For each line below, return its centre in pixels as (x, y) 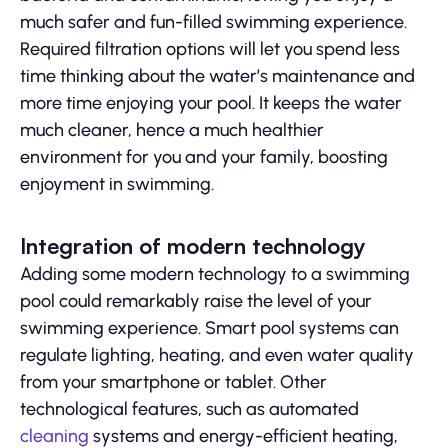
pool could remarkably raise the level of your (196, 301)
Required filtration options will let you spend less (210, 49)
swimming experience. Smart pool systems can (209, 328)
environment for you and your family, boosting (204, 157)
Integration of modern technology (193, 246)
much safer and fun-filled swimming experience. (213, 22)
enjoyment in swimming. (117, 184)
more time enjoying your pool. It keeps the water (211, 103)
